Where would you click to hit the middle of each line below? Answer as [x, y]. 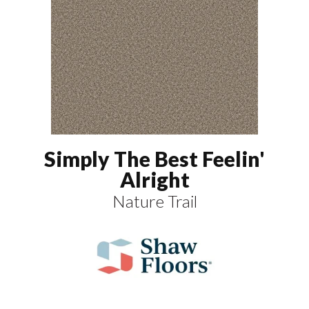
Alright [154, 179]
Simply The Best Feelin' [154, 158]
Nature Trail [154, 201]
